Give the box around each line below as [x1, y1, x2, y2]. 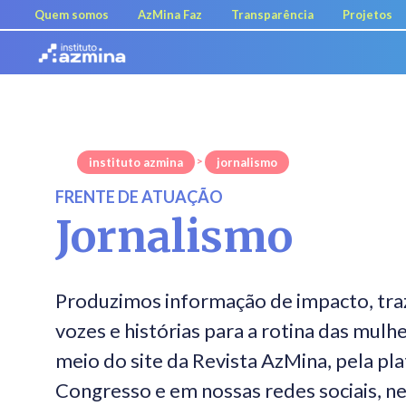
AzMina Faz [138, 6, 202, 22]
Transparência [231, 6, 314, 22]
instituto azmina [89, 155, 183, 169]
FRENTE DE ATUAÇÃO [55, 187, 223, 207]
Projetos [343, 6, 392, 22]
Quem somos [34, 6, 109, 22]
